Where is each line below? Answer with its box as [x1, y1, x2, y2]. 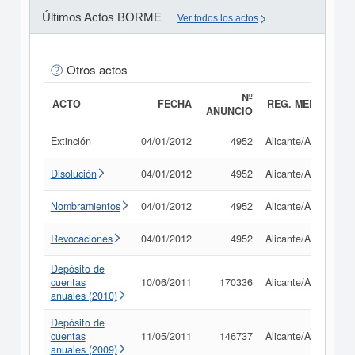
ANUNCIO [205, 104, 253, 118]
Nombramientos [50, 199, 120, 213]
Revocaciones [50, 231, 113, 246]
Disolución [50, 166, 97, 181]
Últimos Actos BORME [41, 10, 162, 24]
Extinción [50, 134, 94, 148]
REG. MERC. [266, 97, 326, 111]
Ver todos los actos [177, 13, 258, 24]
